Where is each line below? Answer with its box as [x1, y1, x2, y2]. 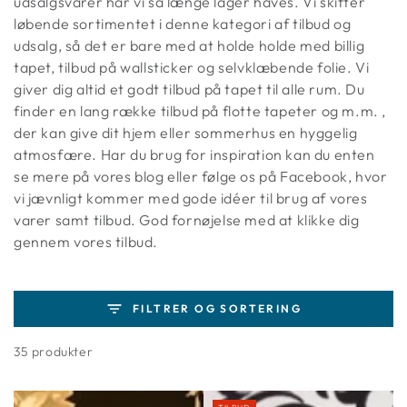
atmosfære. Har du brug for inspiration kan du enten [14, 145, 375, 164]
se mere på [14, 167, 94, 185]
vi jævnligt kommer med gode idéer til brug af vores [14, 189, 368, 207]
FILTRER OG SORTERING [133, 302, 302, 315]
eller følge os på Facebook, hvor [164, 167, 388, 185]
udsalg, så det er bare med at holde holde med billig [14, 36, 365, 55]
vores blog [93, 167, 164, 185]
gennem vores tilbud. [14, 233, 158, 251]
